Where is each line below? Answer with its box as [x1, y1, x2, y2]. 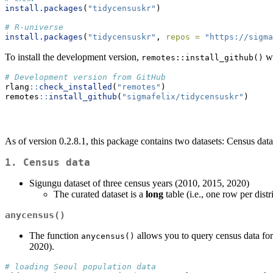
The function [29, 230, 81, 241]
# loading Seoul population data [5, 262, 156, 271]
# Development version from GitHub [5, 73, 166, 82]
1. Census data [5, 157, 90, 168]
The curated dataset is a [54, 189, 146, 199]
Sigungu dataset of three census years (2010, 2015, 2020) [29, 178, 249, 188]
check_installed [39, 82, 112, 91]
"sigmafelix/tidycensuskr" [122, 92, 244, 101]
